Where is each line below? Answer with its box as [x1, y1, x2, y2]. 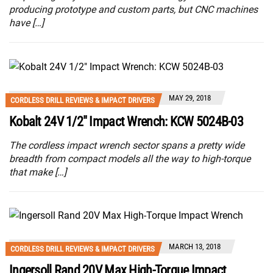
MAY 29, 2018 [169, 93, 211, 102]
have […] [9, 17, 44, 29]
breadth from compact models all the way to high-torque [9, 152, 250, 165]
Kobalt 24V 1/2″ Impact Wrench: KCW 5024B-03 [9, 113, 244, 129]
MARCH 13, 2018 [169, 241, 221, 251]
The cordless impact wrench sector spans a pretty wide [9, 139, 244, 151]
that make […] [9, 166, 66, 178]
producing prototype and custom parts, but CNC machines [9, 4, 258, 16]
